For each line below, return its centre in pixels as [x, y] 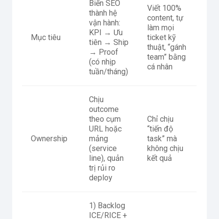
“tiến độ [160, 129]
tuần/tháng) [109, 72]
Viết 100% [164, 8]
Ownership [49, 139]
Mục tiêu [46, 38]
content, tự [165, 18]
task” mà [162, 139]
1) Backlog [107, 206]
